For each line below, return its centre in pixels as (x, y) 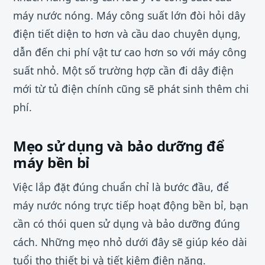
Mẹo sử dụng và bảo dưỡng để (119, 146)
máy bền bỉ (51, 162)
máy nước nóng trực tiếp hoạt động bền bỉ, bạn (131, 205)
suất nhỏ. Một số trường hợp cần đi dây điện (123, 70)
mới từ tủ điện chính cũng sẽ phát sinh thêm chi (131, 88)
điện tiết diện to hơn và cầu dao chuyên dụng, (127, 33)
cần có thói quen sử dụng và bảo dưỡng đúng (127, 223)
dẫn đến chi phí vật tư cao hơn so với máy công (130, 52)
